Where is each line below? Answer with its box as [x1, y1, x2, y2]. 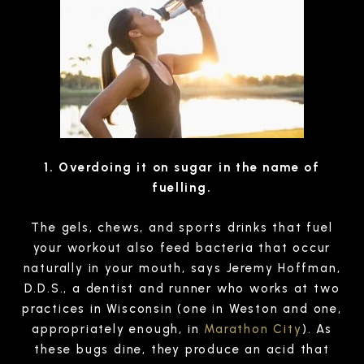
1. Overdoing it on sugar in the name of [43, 159, 321, 175]
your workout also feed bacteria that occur [32, 240, 331, 255]
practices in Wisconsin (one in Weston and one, [22, 301, 342, 316]
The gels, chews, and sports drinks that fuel [31, 219, 333, 235]
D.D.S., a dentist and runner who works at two [24, 280, 340, 296]
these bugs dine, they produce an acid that [34, 341, 330, 357]
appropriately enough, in [32, 321, 205, 336]
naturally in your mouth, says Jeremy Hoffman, [23, 260, 341, 275]
